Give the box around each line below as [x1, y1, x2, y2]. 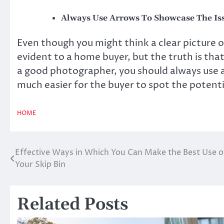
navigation [9, 165, 75, 180]
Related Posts [17, 193, 128, 215]
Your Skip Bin [15, 158, 65, 170]
